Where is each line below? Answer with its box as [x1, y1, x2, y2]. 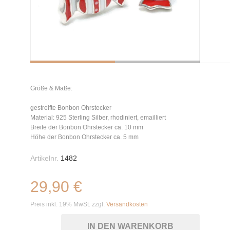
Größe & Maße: [30, 85, 72, 92]
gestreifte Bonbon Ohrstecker [30, 104, 111, 111]
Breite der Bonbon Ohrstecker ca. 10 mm [30, 124, 143, 131]
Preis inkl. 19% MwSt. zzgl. [30, 201, 106, 208]
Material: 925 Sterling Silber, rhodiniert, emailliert [30, 114, 166, 121]
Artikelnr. [30, 154, 59, 162]
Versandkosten [106, 201, 148, 208]
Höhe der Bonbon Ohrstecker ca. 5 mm [30, 133, 139, 141]
